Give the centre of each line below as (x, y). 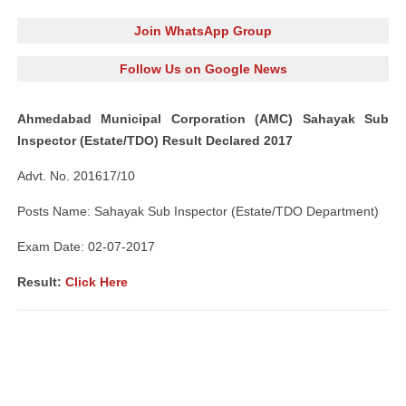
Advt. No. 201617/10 (76, 176)
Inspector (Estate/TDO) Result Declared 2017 (155, 140)
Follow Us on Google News (203, 69)
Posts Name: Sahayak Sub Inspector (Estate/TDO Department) (198, 211)
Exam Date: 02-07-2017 (86, 246)
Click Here (97, 282)
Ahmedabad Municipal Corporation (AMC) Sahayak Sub (203, 119)
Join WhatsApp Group (203, 31)
